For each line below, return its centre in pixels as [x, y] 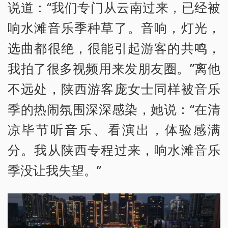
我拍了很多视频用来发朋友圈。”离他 [114, 68]
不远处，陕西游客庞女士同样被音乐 [114, 88]
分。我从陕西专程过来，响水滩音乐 [114, 149]
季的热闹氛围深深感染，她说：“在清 [114, 109]
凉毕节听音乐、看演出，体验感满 [114, 129]
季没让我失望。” [54, 170]
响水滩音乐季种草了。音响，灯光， [114, 27]
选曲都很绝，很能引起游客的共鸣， [114, 48]
